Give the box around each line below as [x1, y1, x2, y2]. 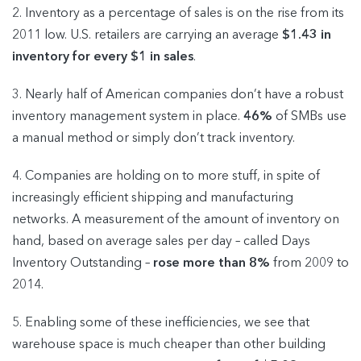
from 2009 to [270, 256, 349, 270]
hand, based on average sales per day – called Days [12, 234, 310, 248]
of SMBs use [272, 110, 346, 123]
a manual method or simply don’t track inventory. [12, 131, 295, 145]
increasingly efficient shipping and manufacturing [12, 191, 293, 205]
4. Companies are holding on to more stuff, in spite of [12, 169, 320, 183]
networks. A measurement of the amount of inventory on [12, 213, 339, 226]
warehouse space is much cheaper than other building [12, 338, 326, 351]
